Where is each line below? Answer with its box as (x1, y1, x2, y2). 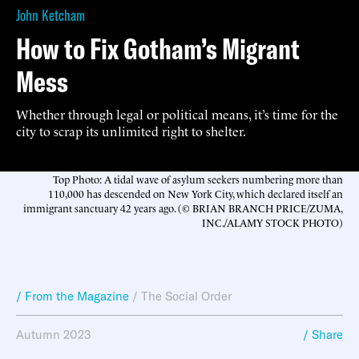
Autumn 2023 (16, 326, 91, 342)
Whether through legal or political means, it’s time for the (16, 104, 338, 123)
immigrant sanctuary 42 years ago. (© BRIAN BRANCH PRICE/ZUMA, (23, 200, 343, 215)
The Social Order (141, 288, 232, 304)
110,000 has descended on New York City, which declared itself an (48, 185, 343, 200)
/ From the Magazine (16, 288, 129, 304)
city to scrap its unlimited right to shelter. (16, 121, 246, 139)
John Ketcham (16, 4, 85, 25)
